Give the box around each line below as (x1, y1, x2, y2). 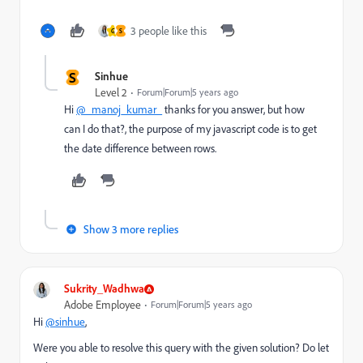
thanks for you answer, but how (162, 102, 305, 117)
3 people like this (130, 23, 207, 38)
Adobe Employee (64, 297, 141, 312)
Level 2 (95, 85, 127, 100)
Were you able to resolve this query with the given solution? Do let (33, 340, 329, 355)
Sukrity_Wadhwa (64, 281, 144, 295)
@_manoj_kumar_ (76, 102, 162, 117)
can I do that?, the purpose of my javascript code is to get (64, 122, 317, 136)
